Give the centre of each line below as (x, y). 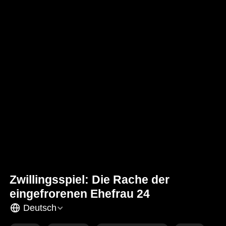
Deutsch (40, 208)
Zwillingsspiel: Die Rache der (90, 179)
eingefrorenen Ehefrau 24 (80, 193)
